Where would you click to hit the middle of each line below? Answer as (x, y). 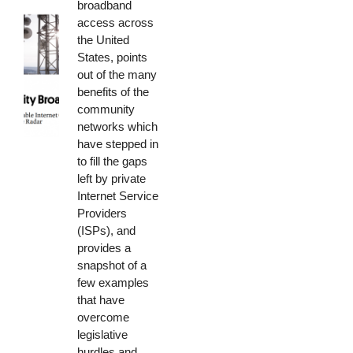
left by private (111, 178)
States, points (112, 57)
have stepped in (117, 143)
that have (100, 299)
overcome (103, 317)
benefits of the (113, 91)
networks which (117, 126)
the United (103, 39)
